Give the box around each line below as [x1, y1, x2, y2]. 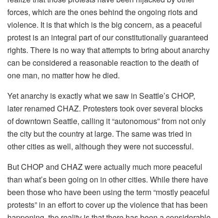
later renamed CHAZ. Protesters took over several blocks [7, 102, 203, 114]
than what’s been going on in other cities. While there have [7, 173, 208, 185]
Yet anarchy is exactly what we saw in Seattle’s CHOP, [7, 90, 195, 101]
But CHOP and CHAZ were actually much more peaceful [7, 161, 202, 172]
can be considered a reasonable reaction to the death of [7, 56, 199, 68]
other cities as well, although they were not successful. [7, 140, 194, 152]
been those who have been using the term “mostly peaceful [7, 186, 210, 198]
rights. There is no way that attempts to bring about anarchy [7, 44, 210, 55]
